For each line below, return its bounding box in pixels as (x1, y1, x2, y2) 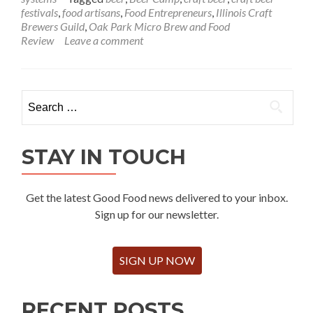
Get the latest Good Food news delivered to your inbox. (26, 191, 288, 205)
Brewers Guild (21, 20, 85, 34)
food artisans (62, 6, 120, 20)
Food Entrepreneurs (124, 6, 212, 20)
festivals (21, 6, 58, 20)
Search (21, 91, 53, 105)
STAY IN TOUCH (22, 145, 186, 170)
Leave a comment (64, 34, 143, 48)
